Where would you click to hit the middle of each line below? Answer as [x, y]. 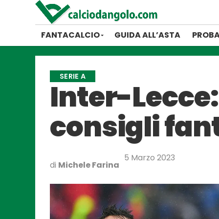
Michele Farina [89, 165]
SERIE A [73, 76]
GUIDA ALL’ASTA [147, 35]
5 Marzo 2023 [150, 158]
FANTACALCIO [70, 35]
